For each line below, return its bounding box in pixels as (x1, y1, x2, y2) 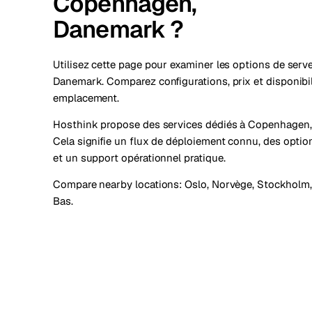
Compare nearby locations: (53, 178, 185, 191)
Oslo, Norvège (185, 178, 253, 191)
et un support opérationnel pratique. (53, 151, 226, 164)
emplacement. (53, 91, 120, 104)
